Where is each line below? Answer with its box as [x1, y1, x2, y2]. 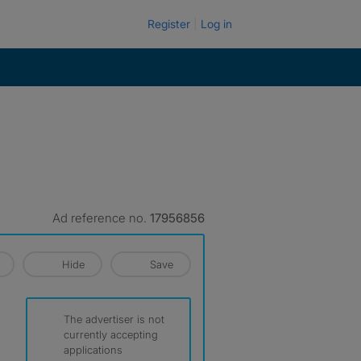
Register [147, 17, 190, 31]
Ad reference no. [52, 210, 150, 226]
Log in [201, 17, 232, 31]
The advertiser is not [64, 313, 164, 326]
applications [64, 343, 122, 356]
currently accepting [64, 328, 158, 341]
